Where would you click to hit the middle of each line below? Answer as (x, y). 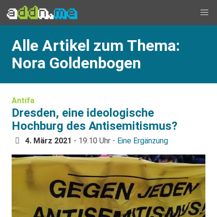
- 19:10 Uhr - (94, 141)
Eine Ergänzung (143, 141)
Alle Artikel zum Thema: (96, 46)
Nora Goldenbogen (76, 63)
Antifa (23, 101)
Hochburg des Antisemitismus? (94, 126)
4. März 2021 (48, 141)
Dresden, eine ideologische (83, 113)
